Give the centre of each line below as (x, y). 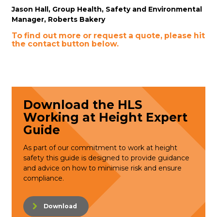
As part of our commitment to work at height (100, 148)
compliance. (44, 178)
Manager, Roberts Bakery (58, 20)
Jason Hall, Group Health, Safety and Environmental (107, 9)
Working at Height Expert (105, 117)
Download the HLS (83, 105)
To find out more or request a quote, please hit (108, 36)
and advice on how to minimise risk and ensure (102, 168)
